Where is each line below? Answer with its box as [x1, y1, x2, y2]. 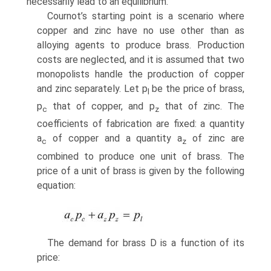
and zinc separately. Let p [37, 82, 148, 94]
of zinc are [186, 132, 245, 145]
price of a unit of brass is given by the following [37, 165, 244, 177]
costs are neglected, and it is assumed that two [37, 53, 244, 65]
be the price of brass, [149, 82, 245, 94]
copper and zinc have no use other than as [37, 24, 244, 36]
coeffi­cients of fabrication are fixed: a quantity [37, 118, 244, 130]
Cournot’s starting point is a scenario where [47, 10, 244, 22]
